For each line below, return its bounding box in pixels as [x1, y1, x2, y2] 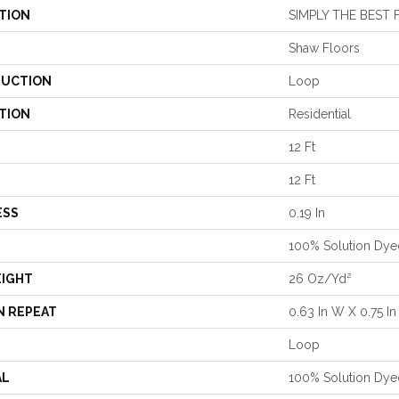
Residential [289, 107, 351, 121]
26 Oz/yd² [289, 272, 351, 286]
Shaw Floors [289, 41, 360, 55]
